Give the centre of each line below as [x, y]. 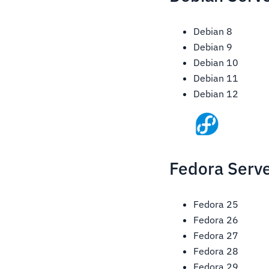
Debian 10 [216, 63]
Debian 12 [216, 94]
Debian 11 [216, 78]
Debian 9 [213, 47]
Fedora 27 [216, 236]
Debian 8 [213, 32]
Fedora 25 [216, 204]
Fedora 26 [216, 220]
